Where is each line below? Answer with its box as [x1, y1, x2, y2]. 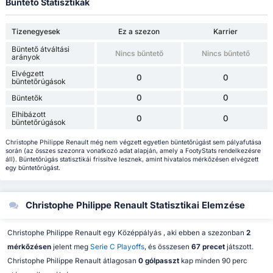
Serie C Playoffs [90, 242, 144, 251]
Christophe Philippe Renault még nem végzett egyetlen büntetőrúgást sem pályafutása [5, 138, 261, 146]
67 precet [191, 242, 225, 251]
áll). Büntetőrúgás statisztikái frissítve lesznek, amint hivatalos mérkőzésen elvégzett [5, 155, 258, 163]
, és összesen [144, 242, 191, 251]
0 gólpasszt [138, 256, 179, 265]
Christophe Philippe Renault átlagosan [7, 256, 138, 265]
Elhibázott [11, 110, 46, 119]
